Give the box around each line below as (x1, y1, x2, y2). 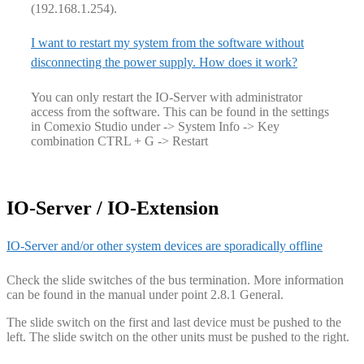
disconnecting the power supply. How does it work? (31, 55, 297, 70)
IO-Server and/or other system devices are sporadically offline (6, 238, 323, 253)
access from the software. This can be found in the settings (31, 104, 329, 119)
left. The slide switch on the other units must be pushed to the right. (6, 330, 349, 344)
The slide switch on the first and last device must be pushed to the (6, 315, 341, 330)
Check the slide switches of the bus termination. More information (6, 273, 344, 288)
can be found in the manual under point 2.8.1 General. (6, 288, 284, 302)
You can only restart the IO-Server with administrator (31, 89, 302, 104)
